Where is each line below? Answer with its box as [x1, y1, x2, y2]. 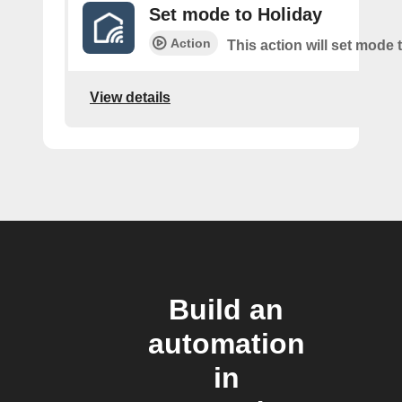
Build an [169, 293, 284, 327]
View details [90, 89, 170, 105]
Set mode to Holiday [149, 4, 322, 25]
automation [147, 328, 305, 361]
